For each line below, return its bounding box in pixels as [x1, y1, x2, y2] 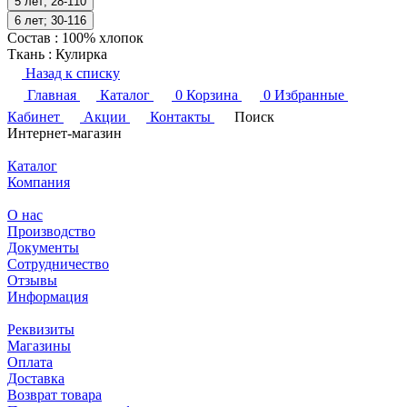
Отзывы [7, 273, 57, 289]
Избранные [274, 87, 344, 104]
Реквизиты [7, 322, 74, 338]
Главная [27, 87, 76, 104]
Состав [7, 30, 55, 46]
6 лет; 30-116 [15, 14, 86, 28]
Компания [7, 174, 70, 191]
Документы [7, 240, 79, 256]
